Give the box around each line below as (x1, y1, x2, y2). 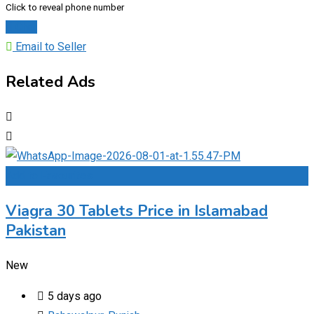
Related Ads (6, 71, 95, 93)
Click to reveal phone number (6, 1, 124, 13)
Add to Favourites (6, 168, 93, 182)
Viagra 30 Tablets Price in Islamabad (6, 200, 268, 221)
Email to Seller (13, 39, 86, 53)
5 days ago (48, 289, 102, 303)
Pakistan (6, 219, 66, 241)
